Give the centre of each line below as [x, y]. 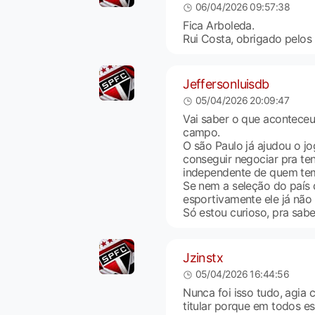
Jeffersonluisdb [226, 84]
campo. [201, 133]
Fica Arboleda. [219, 26]
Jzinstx [203, 257]
